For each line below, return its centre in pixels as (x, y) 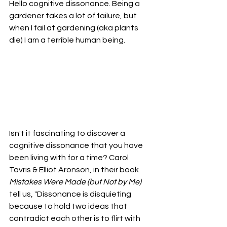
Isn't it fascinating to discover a (68, 134)
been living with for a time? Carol (70, 158)
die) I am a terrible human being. (68, 40)
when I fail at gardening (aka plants (74, 28)
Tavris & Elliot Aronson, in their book (75, 170)
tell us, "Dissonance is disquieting (71, 194)
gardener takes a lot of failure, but (74, 16)
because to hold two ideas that (69, 206)
